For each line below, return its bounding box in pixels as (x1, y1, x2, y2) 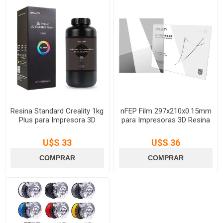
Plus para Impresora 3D (18, 115, 96, 124)
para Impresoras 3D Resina (121, 115, 211, 124)
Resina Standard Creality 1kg (10, 106, 104, 115)
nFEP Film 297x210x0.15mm (120, 106, 212, 115)
